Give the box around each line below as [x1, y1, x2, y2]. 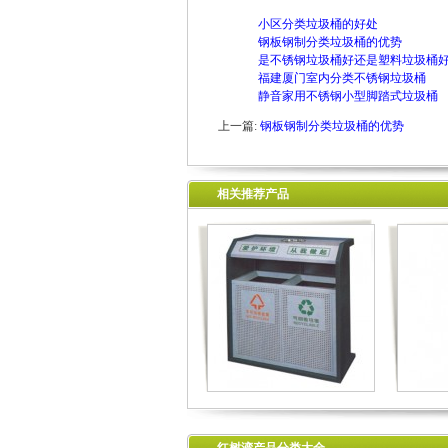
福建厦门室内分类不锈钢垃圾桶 [258, 71, 426, 85]
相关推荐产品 [217, 187, 289, 201]
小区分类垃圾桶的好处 [258, 17, 378, 31]
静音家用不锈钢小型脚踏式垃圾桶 [258, 89, 438, 103]
